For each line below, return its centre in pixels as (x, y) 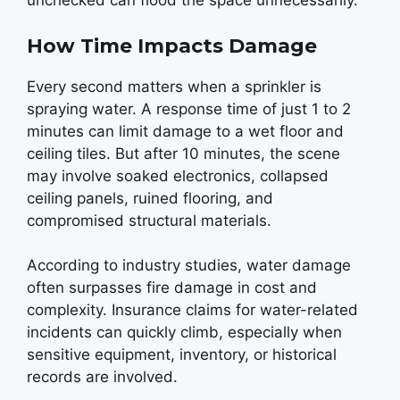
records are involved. (102, 377)
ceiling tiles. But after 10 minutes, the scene (183, 153)
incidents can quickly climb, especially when (184, 332)
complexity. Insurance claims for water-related (192, 310)
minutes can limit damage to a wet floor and (185, 131)
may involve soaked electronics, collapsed (178, 175)
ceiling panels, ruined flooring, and (150, 198)
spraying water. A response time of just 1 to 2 (189, 108)
